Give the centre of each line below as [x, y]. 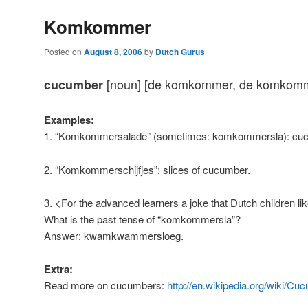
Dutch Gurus [180, 51]
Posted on [64, 51]
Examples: [69, 120]
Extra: [58, 269]
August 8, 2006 [113, 51]
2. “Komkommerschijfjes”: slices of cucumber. [147, 169]
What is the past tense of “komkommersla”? [142, 219]
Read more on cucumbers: [106, 285]
